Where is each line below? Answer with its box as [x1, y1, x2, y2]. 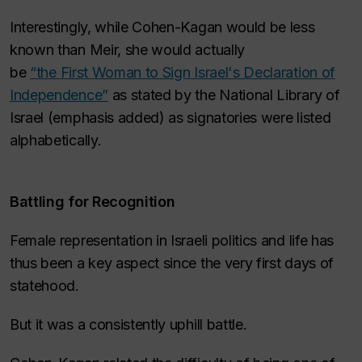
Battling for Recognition [10, 193, 175, 210]
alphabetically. [10, 132, 102, 149]
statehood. [10, 277, 83, 294]
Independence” [10, 86, 108, 103]
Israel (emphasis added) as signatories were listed [10, 109, 331, 126]
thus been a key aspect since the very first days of [10, 255, 334, 271]
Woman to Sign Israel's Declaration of [91, 64, 335, 81]
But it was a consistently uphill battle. [10, 316, 251, 333]
